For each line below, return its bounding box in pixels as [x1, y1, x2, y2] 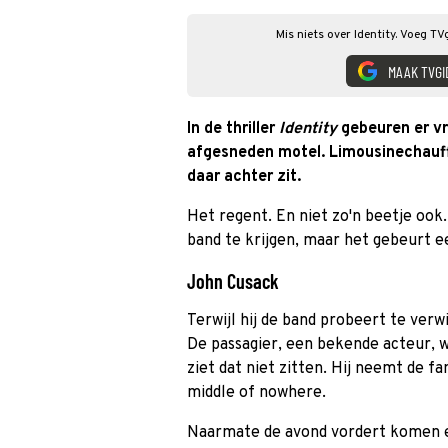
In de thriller [187, 119, 279, 139]
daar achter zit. [187, 167, 301, 187]
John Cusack [187, 269, 279, 293]
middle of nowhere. [187, 383, 326, 403]
